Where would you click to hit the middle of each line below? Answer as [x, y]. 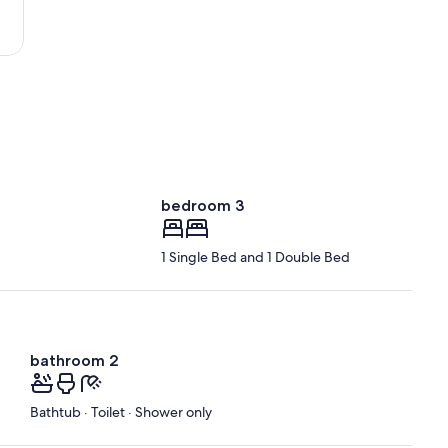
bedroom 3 [203, 206]
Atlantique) [93, 47]
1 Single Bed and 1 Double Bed [256, 257]
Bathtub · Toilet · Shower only [121, 412]
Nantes [81, 11]
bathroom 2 [74, 361]
